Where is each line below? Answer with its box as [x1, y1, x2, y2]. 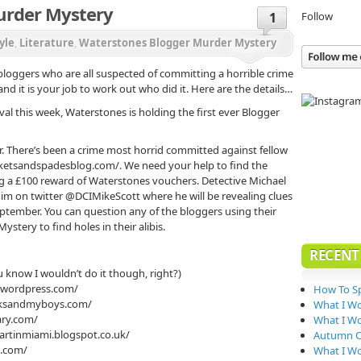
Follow [301, 8, 333, 23]
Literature [19, 35, 74, 50]
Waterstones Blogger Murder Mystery [79, 35, 276, 50]
